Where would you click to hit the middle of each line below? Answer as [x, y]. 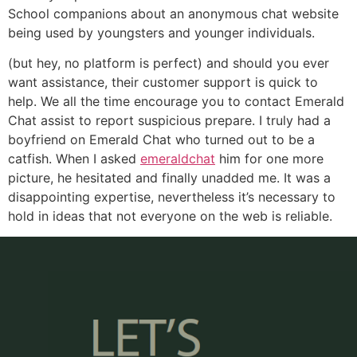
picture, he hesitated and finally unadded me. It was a [169, 178]
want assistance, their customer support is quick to [163, 82]
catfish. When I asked [74, 159]
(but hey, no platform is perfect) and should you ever [169, 63]
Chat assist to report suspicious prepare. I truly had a [169, 121]
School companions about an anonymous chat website [173, 13]
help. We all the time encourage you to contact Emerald [176, 102]
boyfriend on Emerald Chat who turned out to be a [161, 140]
